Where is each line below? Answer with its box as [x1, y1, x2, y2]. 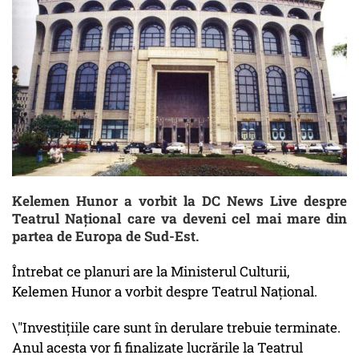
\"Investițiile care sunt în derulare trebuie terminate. [12, 318, 341, 337]
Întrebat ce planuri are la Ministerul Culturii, [12, 262, 289, 281]
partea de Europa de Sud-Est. [12, 227, 199, 246]
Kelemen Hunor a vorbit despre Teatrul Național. [12, 282, 321, 301]
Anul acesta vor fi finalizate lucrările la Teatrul [12, 338, 303, 357]
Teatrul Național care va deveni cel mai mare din [12, 209, 347, 228]
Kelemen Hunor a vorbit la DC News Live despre [12, 192, 347, 211]
